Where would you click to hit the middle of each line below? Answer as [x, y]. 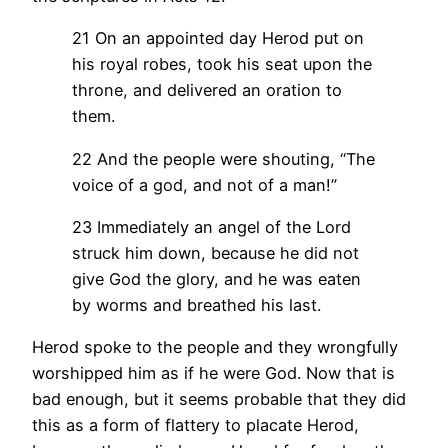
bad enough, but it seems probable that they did [219, 399]
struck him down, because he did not [215, 252]
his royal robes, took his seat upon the [222, 64]
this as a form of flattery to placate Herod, [195, 425]
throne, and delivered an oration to [207, 90]
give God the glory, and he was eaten [216, 278]
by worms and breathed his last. [196, 304]
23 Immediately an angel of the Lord [211, 226]
